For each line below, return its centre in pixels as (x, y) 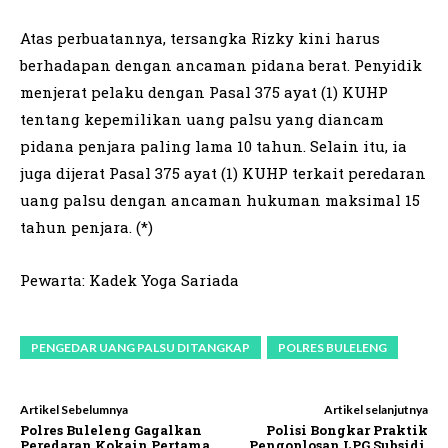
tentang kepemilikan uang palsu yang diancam (202, 119)
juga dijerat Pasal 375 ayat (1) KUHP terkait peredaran (223, 173)
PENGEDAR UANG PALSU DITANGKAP (140, 348)
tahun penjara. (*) (86, 227)
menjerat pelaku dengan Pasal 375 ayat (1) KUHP (204, 92)
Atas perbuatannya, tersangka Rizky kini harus (200, 38)
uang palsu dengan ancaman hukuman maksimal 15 (220, 200)
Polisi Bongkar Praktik (346, 430)
